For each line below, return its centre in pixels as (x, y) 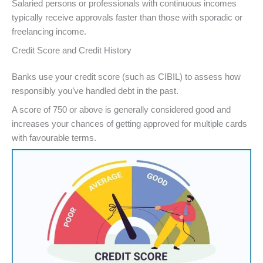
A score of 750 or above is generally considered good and (121, 109)
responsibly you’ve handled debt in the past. (96, 91)
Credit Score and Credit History (72, 50)
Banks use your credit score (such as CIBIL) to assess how (126, 77)
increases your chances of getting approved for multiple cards (129, 124)
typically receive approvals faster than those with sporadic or (127, 18)
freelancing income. (49, 32)
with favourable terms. (54, 138)
